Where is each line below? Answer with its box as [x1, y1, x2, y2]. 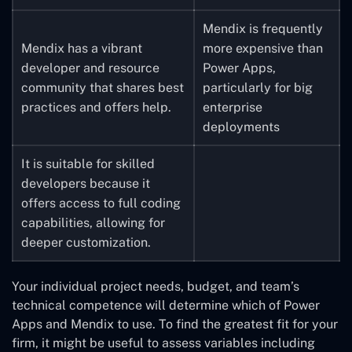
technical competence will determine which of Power [12, 297, 320, 313]
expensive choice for [21, 109, 141, 125]
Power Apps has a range [21, 50, 162, 66]
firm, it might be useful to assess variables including [12, 335, 315, 350]
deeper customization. [21, 234, 151, 250]
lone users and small [21, 129, 141, 145]
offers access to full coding [21, 195, 181, 211]
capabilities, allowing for [21, 214, 165, 230]
